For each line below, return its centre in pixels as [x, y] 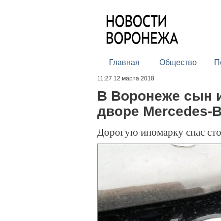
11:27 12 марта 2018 [126, 78]
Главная [124, 62]
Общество [178, 62]
